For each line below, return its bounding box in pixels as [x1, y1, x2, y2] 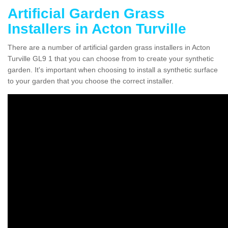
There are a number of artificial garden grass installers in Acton [8, 43, 210, 51]
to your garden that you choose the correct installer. [8, 76, 174, 85]
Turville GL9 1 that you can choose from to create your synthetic [8, 54, 214, 63]
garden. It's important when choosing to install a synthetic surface [8, 65, 218, 74]
